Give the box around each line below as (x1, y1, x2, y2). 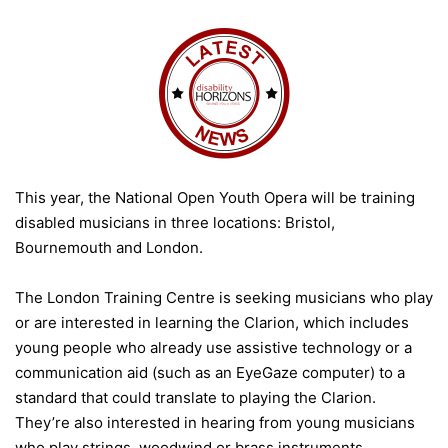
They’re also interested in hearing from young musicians (15, 412, 415, 432)
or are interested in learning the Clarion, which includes (15, 312, 409, 332)
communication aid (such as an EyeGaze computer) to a (15, 362, 405, 382)
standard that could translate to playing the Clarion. (15, 387, 376, 407)
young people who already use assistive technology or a (15, 337, 412, 357)
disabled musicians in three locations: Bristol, (15, 212, 335, 232)
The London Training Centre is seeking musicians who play (15, 287, 433, 307)
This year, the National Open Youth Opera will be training (15, 187, 415, 207)
